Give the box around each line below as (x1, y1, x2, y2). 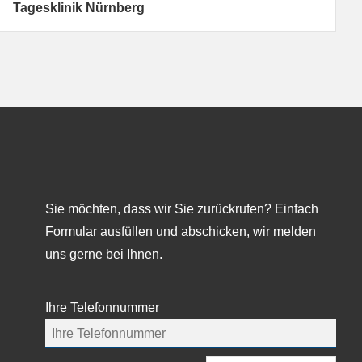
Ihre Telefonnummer (45, 301, 159, 315)
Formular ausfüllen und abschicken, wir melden (45, 224, 316, 238)
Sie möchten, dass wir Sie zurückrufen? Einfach (45, 201, 318, 216)
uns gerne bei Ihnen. (45, 246, 162, 261)
